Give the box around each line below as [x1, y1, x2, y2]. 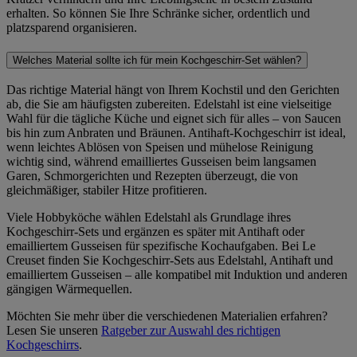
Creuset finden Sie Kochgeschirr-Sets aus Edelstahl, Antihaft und [6, 253, 333, 268]
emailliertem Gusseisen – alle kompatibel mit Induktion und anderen [6, 268, 347, 282]
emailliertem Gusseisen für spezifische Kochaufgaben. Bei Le [6, 239, 316, 253]
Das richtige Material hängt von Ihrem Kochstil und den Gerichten [6, 83, 339, 97]
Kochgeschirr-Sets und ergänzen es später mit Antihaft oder [6, 225, 304, 239]
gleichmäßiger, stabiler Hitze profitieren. [6, 183, 207, 198]
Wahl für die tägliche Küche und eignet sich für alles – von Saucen [6, 112, 341, 126]
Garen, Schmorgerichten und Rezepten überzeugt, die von [6, 169, 298, 183]
